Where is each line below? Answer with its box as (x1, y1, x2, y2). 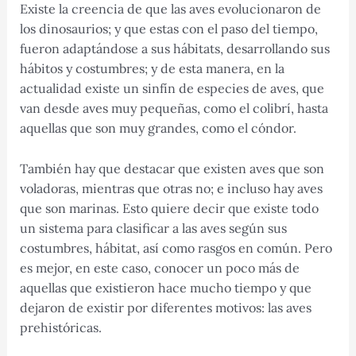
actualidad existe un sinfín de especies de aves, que (19, 79, 324, 96)
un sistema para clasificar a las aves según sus (19, 219, 287, 236)
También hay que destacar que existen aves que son (19, 160, 324, 176)
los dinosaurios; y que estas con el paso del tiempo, (19, 20, 318, 37)
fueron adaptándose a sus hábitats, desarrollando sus (19, 40, 330, 56)
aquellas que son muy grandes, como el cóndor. (19, 119, 296, 136)
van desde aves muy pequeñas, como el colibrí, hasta (19, 99, 328, 116)
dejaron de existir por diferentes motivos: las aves (19, 299, 311, 315)
